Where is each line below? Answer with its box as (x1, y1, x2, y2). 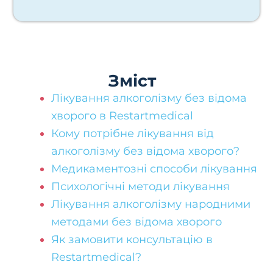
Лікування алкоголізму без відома (51, 91, 247, 105)
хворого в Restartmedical (51, 109, 193, 122)
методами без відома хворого (51, 215, 222, 229)
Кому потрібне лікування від (51, 127, 214, 140)
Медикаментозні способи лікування (51, 162, 257, 175)
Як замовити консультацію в (51, 233, 213, 246)
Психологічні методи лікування (51, 180, 230, 193)
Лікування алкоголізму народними (51, 197, 250, 211)
